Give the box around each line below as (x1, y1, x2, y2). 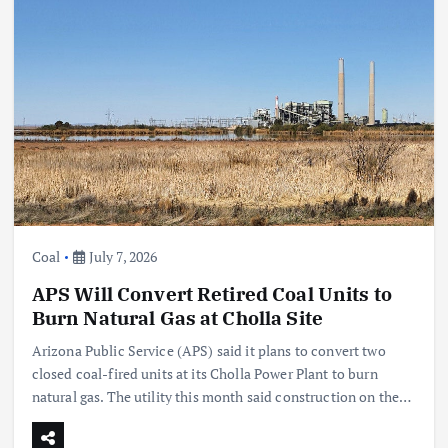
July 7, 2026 (85, 247, 158, 267)
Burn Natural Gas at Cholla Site (31, 305, 324, 331)
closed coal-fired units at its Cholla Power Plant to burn (31, 364, 378, 384)
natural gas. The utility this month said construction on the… (31, 387, 412, 407)
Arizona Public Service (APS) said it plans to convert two (31, 341, 386, 361)
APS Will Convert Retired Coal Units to (31, 281, 393, 307)
